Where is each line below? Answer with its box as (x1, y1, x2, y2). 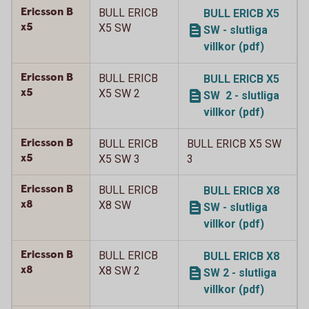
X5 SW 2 (99, 87, 140, 100)
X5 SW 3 (99, 152, 140, 166)
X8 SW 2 (99, 264, 140, 277)
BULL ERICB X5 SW (187, 137, 281, 150)
